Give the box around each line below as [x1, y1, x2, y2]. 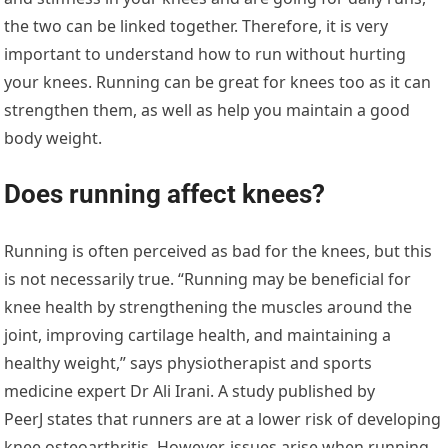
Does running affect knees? [4, 178, 326, 209]
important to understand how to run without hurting [4, 42, 407, 65]
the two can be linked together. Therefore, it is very [4, 14, 389, 37]
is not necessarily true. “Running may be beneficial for [4, 267, 412, 290]
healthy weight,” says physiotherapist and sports [4, 351, 373, 374]
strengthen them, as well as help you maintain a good [4, 98, 411, 121]
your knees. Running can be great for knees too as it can [4, 70, 432, 93]
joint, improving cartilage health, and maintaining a [4, 323, 392, 346]
